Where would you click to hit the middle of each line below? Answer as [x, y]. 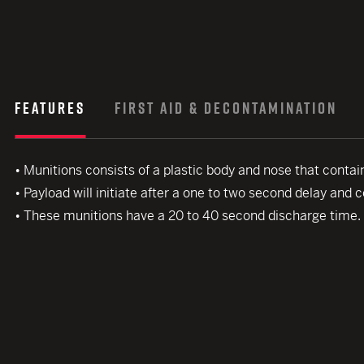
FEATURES [50, 108]
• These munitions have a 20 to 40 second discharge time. [188, 216]
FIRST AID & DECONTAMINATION [226, 108]
